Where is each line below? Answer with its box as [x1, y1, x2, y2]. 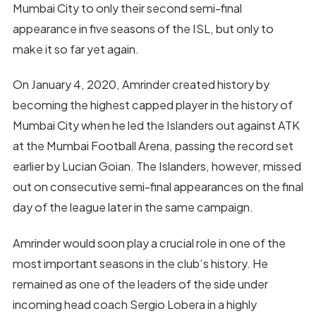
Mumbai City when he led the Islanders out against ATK [12, 118, 300, 133]
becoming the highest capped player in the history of [12, 97, 293, 113]
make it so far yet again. [12, 41, 139, 56]
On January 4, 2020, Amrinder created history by [12, 77, 269, 92]
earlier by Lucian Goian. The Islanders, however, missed [12, 159, 301, 174]
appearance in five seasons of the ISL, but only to [12, 20, 274, 36]
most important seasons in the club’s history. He [12, 255, 268, 271]
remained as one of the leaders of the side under [12, 276, 268, 291]
